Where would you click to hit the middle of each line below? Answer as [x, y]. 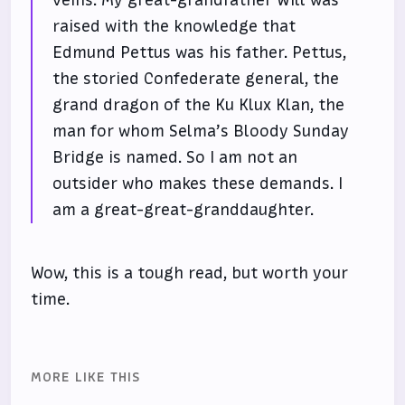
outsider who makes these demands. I [198, 184]
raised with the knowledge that [174, 27]
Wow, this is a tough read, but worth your [190, 273]
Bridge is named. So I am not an [175, 158]
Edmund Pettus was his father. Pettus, [200, 53]
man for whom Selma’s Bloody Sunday [201, 132]
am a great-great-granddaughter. [184, 210]
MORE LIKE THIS [86, 377]
